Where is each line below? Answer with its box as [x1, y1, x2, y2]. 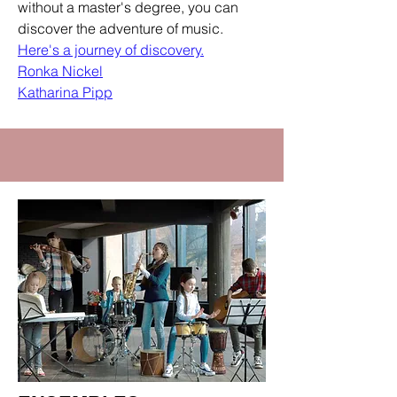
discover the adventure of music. [18, 19, 223, 37]
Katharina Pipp [18, 83, 113, 101]
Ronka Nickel [18, 62, 103, 80]
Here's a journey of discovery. [18, 41, 204, 58]
